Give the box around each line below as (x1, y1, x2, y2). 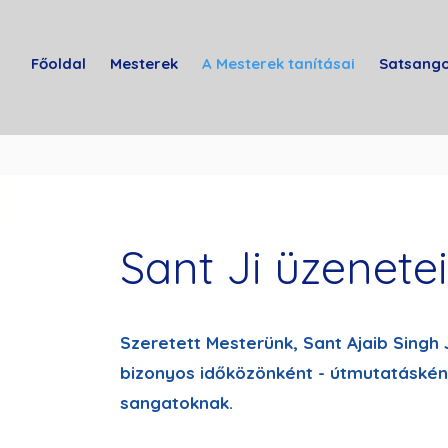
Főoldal (31, 54, 86, 73)
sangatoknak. (119, 392, 238, 413)
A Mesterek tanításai (202, 54, 355, 73)
